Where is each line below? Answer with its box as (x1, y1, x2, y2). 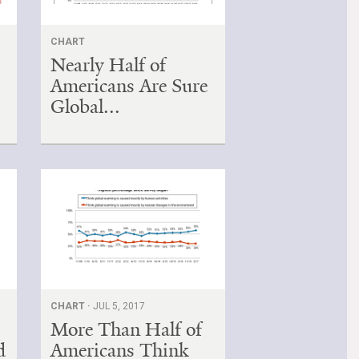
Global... (50, 94, 121, 119)
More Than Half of (50, 317, 203, 341)
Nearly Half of (50, 52, 167, 77)
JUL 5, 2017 (93, 300, 146, 312)
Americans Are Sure (50, 73, 208, 98)
